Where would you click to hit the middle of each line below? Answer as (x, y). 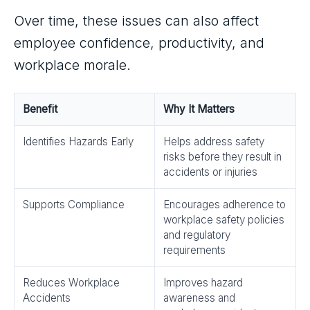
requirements (194, 250)
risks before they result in (222, 157)
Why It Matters (199, 109)
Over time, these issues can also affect (136, 21)
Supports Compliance (74, 204)
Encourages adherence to (225, 204)
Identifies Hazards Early (78, 142)
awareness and (199, 298)
